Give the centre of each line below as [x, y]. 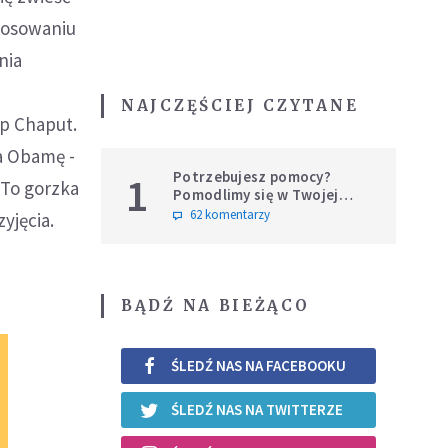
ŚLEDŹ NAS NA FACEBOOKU [258, 366]
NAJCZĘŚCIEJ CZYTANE [240, 105]
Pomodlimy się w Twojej [256, 194]
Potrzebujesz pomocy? [252, 176]
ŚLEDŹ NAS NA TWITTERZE [257, 410]
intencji [199, 212]
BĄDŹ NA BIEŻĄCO [215, 305]
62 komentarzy [230, 214]
